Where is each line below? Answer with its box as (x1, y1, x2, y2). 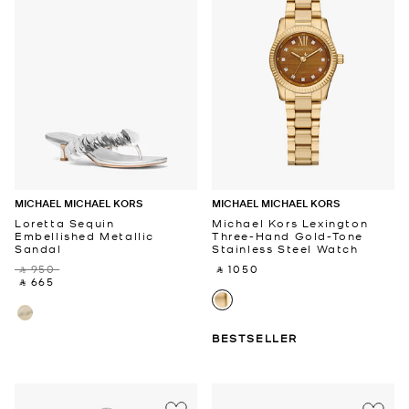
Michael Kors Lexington (212, 215, 369, 230)
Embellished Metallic (15, 227, 155, 243)
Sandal (15, 240, 62, 256)
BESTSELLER (212, 330, 298, 345)
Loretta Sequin (15, 215, 115, 230)
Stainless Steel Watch (212, 240, 359, 256)
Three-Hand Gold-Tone (212, 227, 364, 243)
